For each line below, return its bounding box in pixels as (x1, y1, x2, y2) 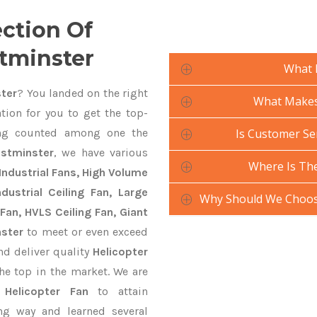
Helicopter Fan (5, 284, 98, 298)
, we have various (53, 146, 148, 159)
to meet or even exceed (23, 225, 149, 238)
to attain (98, 284, 148, 298)
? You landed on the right (17, 86, 149, 100)
